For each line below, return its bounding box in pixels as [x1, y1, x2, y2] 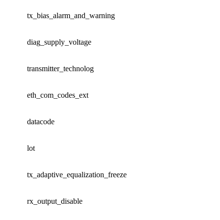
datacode [27, 117, 55, 126]
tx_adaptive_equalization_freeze [27, 170, 127, 179]
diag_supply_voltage [27, 37, 91, 46]
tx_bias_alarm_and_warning [27, 11, 115, 20]
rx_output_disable [27, 196, 82, 205]
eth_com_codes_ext [27, 90, 88, 99]
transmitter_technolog [27, 64, 94, 73]
